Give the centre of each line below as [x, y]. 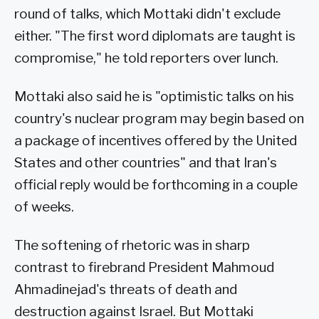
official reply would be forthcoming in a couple [156, 184]
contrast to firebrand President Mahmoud [144, 267]
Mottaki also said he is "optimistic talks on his [154, 96]
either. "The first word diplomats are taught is [155, 36]
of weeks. [44, 206]
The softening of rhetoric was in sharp [132, 245]
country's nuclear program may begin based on [159, 118]
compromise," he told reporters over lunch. [146, 58]
